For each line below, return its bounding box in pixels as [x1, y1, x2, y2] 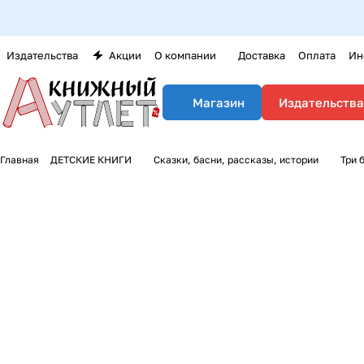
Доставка [238, 49, 285, 62]
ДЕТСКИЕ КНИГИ [50, 154, 132, 166]
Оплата [298, 49, 336, 62]
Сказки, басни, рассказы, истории [154, 154, 318, 166]
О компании [154, 49, 216, 62]
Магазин [193, 95, 245, 110]
